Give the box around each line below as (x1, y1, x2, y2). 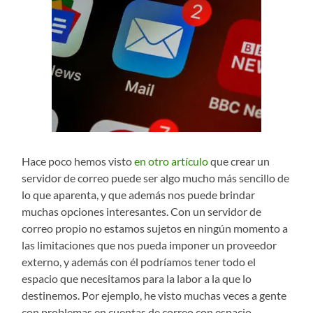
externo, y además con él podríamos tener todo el (22, 254, 256, 268)
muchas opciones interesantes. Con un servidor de (22, 204, 262, 218)
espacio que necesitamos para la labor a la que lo (22, 271, 252, 285)
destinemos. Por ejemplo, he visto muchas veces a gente (22, 288, 287, 302)
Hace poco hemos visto (22, 154, 135, 168)
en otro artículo (134, 154, 209, 168)
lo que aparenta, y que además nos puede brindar (22, 187, 256, 201)
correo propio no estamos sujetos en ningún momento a (22, 221, 289, 235)
